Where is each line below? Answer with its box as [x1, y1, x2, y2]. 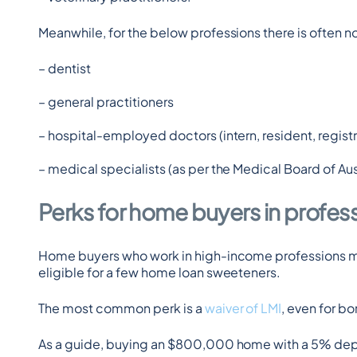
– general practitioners [38, 93, 174, 110]
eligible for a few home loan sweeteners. [38, 264, 281, 280]
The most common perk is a [38, 300, 205, 316]
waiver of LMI [204, 300, 282, 316]
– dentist [38, 60, 91, 76]
